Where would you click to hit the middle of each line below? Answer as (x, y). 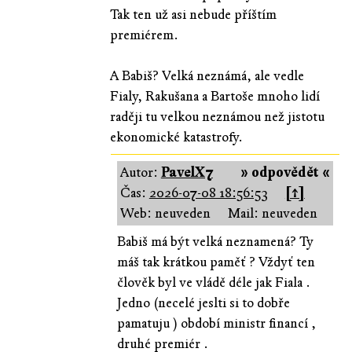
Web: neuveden (165, 213)
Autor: (140, 172)
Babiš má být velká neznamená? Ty (215, 241)
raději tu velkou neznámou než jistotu (218, 116)
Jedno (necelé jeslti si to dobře (203, 302)
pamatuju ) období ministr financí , (216, 323)
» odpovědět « (285, 172)
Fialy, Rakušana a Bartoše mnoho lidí (215, 96)
